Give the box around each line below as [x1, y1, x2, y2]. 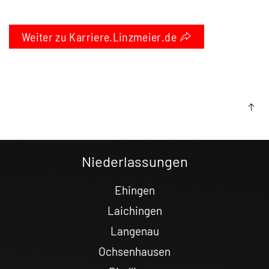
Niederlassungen [81, 152, 188, 170]
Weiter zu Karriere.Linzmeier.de [22, 29, 177, 44]
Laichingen [107, 203, 162, 217]
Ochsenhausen [98, 244, 171, 258]
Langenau [110, 223, 159, 238]
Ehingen [114, 183, 155, 197]
